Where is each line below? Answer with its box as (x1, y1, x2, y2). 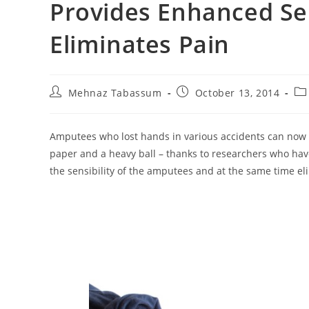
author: (49, 98, 86, 111)
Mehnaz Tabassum (68, 86, 162, 99)
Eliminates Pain (50, 28, 230, 60)
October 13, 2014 (195, 86, 280, 99)
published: (176, 98, 230, 111)
